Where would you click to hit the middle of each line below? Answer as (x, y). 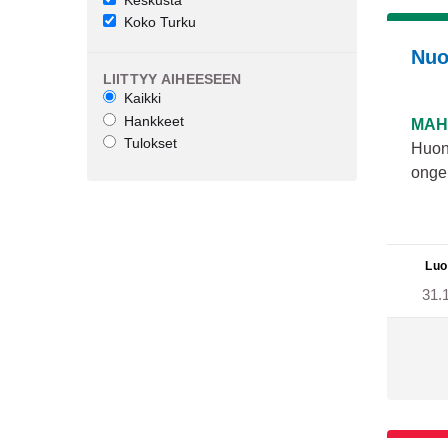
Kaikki (142, 98)
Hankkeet (154, 120)
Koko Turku (160, 21)
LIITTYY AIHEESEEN (172, 79)
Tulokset (150, 143)
